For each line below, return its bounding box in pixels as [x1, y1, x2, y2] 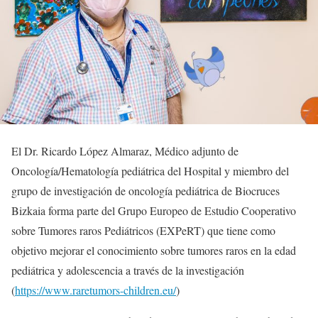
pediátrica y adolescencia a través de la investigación [11, 262, 244, 278]
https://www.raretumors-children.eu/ [15, 282, 176, 297]
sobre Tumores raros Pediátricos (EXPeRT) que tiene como [11, 222, 275, 238]
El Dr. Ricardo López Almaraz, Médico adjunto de [11, 143, 238, 158]
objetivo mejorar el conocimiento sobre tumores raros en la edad [11, 242, 296, 258]
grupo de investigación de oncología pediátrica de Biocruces [11, 182, 280, 198]
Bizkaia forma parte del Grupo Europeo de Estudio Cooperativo [11, 202, 296, 218]
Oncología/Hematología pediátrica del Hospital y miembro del [11, 163, 289, 178]
